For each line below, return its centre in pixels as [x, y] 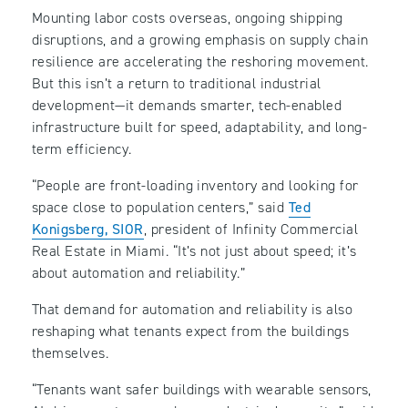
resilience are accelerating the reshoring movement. [200, 62]
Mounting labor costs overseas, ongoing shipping [188, 18]
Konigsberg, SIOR [88, 229]
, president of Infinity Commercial [251, 229]
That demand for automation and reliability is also [193, 310]
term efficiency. [82, 149]
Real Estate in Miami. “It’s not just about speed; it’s [194, 251]
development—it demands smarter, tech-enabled [187, 106]
